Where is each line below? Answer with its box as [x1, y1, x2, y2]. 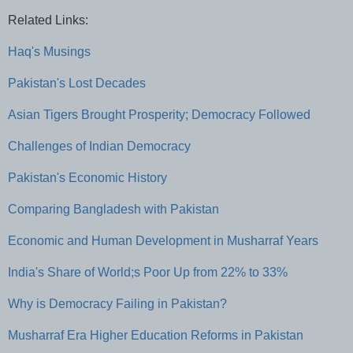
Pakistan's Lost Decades [8, 76, 146, 90]
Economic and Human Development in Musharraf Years [8, 233, 318, 247]
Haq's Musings [8, 44, 91, 58]
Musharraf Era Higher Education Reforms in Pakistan [8, 328, 303, 342]
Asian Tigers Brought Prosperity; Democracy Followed [8, 107, 310, 121]
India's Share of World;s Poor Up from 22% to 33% [8, 265, 288, 279]
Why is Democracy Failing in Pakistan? [8, 296, 227, 310]
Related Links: [8, 13, 88, 27]
